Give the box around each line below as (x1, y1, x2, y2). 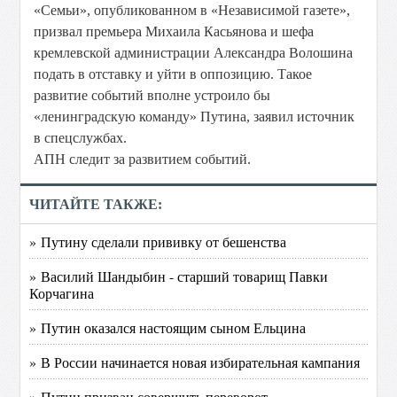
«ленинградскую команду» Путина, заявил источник (34, 109, 355, 124)
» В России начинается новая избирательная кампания (29, 353, 361, 371)
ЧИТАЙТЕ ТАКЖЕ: (29, 197, 163, 212)
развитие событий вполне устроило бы (34, 88, 271, 103)
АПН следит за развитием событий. (34, 152, 252, 167)
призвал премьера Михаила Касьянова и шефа (34, 24, 315, 39)
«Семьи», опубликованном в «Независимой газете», (34, 3, 351, 18)
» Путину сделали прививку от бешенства (29, 232, 287, 251)
